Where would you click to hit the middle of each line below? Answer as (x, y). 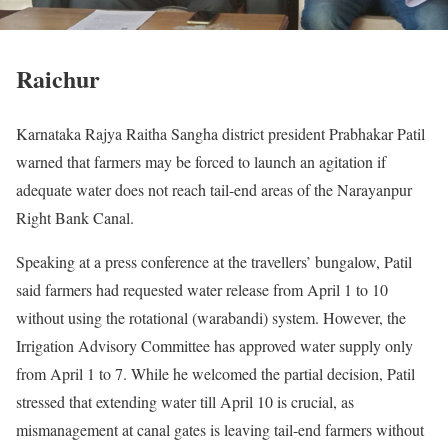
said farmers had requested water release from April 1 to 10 (202, 290)
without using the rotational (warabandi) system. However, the (211, 318)
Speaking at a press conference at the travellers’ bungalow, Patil (214, 262)
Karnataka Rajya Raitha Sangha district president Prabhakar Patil (220, 134)
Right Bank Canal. (75, 218)
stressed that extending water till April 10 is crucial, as (185, 402)
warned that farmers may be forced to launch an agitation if (201, 162)
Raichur (58, 79)
